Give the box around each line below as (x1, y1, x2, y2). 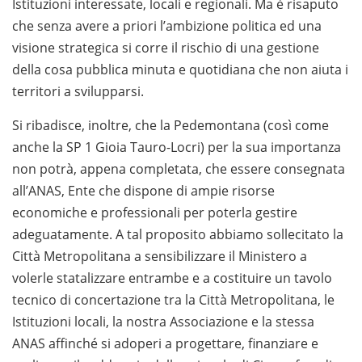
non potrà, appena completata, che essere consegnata (12, 160, 345, 179)
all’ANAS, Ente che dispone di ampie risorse (12, 182, 275, 200)
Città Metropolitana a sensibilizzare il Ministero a (12, 247, 307, 266)
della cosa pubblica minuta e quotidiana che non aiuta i (12, 61, 348, 79)
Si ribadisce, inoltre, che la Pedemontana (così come (12, 116, 329, 135)
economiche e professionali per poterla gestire (12, 204, 297, 222)
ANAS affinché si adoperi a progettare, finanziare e (12, 335, 318, 353)
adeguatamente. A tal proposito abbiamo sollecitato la (12, 225, 343, 244)
